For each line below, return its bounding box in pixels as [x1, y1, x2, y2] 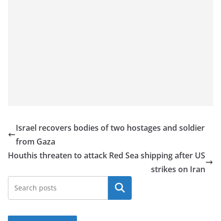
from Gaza [16, 136, 55, 147]
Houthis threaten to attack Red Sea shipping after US [8, 149, 205, 161]
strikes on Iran [151, 163, 205, 175]
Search [107, 182, 133, 193]
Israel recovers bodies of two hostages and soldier [16, 122, 205, 133]
